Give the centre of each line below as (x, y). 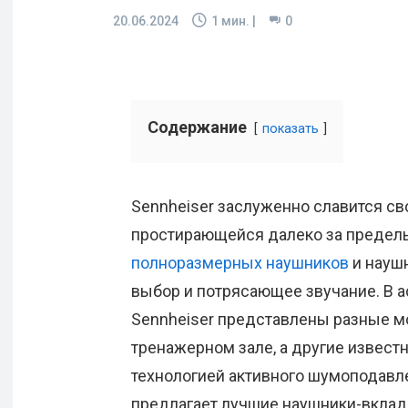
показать (291, 129)
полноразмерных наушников (240, 263)
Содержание (197, 127)
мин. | (237, 21)
